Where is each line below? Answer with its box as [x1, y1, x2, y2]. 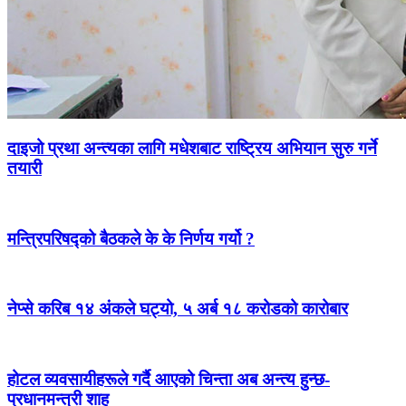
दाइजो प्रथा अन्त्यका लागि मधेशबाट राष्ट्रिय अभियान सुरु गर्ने [7, 139, 377, 159]
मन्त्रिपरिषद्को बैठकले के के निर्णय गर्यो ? [7, 228, 255, 248]
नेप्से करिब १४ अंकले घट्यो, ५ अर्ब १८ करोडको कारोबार [7, 299, 348, 319]
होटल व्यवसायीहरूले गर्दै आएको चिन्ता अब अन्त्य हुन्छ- [7, 369, 330, 389]
